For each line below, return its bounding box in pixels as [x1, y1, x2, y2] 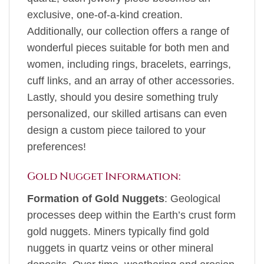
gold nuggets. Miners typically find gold [27, 226, 209, 238]
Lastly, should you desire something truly [27, 91, 218, 104]
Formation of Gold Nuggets [27, 193, 164, 205]
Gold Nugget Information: [27, 170, 180, 184]
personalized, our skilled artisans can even [27, 108, 227, 120]
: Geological [164, 193, 220, 205]
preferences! [27, 141, 86, 153]
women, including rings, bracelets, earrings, [27, 58, 231, 71]
